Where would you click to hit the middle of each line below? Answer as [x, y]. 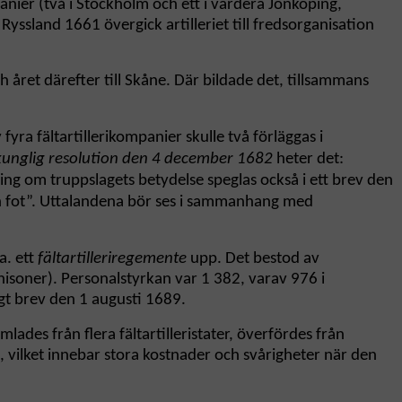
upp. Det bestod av [253, 259]
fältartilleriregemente [112, 259]
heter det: [308, 160]
